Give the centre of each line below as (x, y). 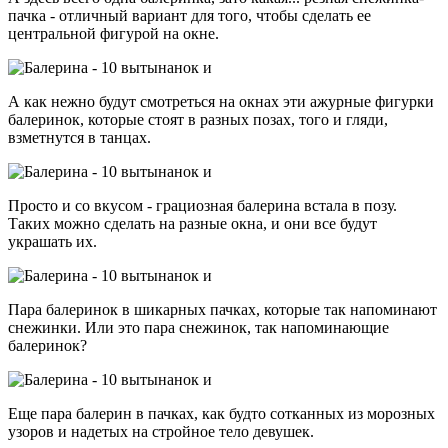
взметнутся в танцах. (79, 137)
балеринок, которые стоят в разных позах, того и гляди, (198, 119)
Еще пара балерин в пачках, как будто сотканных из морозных (221, 413)
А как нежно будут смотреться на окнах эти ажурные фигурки (221, 101)
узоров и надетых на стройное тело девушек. (161, 431)
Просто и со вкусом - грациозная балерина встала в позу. (202, 205)
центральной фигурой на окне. (113, 33)
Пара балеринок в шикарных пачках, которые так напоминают (222, 309)
